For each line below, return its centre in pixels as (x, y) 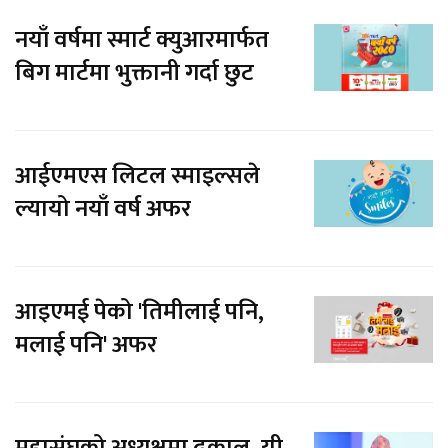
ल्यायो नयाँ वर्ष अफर (103, 208)
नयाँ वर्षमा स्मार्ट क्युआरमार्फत (142, 39)
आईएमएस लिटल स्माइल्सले (137, 175)
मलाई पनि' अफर (86, 344)
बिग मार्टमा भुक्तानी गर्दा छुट (134, 72)
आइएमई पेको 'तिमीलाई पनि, (139, 311)
